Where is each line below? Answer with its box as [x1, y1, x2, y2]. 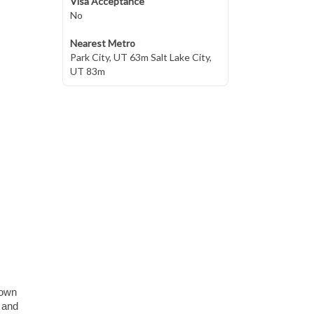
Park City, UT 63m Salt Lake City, [69, 51, 212, 63]
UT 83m [69, 65, 105, 77]
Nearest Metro [69, 37, 135, 49]
